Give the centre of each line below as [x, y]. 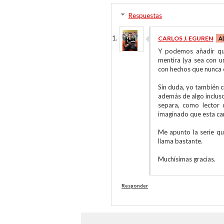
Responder [135, 185]
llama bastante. [180, 141]
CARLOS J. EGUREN [185, 38]
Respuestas [145, 15]
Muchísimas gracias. [187, 159]
